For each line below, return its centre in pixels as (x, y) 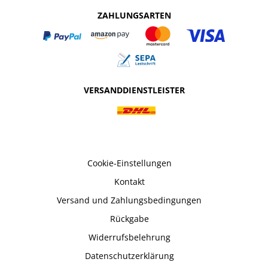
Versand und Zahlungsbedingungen (129, 200)
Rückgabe (129, 218)
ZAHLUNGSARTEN (134, 15)
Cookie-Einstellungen (129, 163)
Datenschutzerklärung (129, 255)
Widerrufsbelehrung (129, 237)
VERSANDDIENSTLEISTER (134, 90)
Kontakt (129, 181)
